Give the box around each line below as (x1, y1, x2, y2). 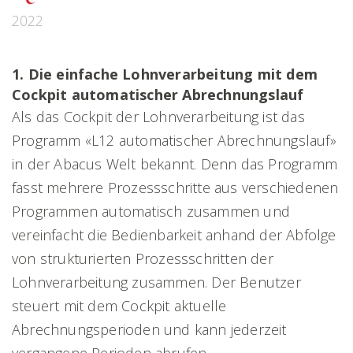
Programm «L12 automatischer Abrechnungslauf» (12, 131, 336, 150)
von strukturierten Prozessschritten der (12, 249, 273, 268)
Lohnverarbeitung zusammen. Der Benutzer (12, 273, 301, 292)
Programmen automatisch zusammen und (12, 202, 291, 221)
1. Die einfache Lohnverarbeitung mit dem (12, 65, 318, 84)
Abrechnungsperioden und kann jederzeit (12, 320, 287, 339)
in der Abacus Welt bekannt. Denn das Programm (12, 154, 338, 173)
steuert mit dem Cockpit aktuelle (12, 296, 227, 315)
